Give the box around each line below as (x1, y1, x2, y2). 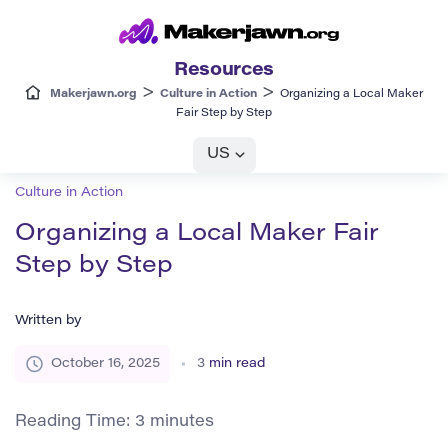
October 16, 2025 (51, 357, 160, 370)
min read (209, 357, 265, 370)
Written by (15, 314, 82, 327)
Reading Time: (15, 414, 135, 430)
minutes (150, 414, 214, 430)
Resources (174, 61, 274, 80)
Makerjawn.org (50, 88, 137, 100)
